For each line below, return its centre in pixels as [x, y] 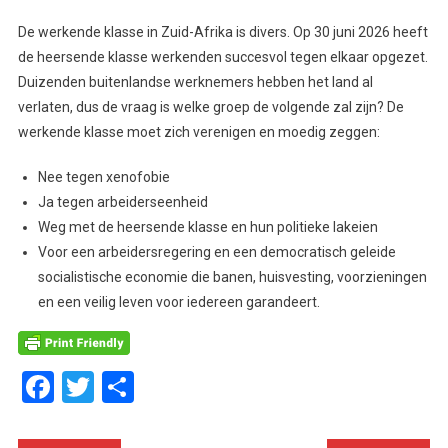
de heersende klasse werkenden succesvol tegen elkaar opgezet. [222, 56]
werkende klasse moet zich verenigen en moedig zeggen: [198, 131]
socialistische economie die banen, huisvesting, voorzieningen [232, 276]
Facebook [120, 386]
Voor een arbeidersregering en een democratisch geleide [216, 251]
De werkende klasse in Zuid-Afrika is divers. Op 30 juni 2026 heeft [222, 31]
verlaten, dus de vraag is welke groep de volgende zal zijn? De [210, 106]
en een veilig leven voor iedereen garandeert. [178, 301]
